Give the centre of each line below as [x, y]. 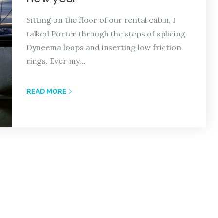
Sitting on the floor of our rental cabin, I [101, 20]
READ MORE [46, 91]
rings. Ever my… [56, 61]
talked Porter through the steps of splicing [106, 34]
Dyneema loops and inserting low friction [104, 47]
